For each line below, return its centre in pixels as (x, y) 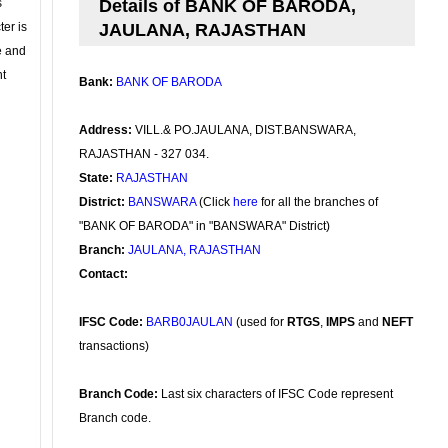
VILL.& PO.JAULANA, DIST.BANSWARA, (244, 130)
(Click (214, 202)
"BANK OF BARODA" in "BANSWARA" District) (204, 226)
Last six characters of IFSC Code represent (275, 394)
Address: (105, 130)
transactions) (114, 346)
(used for (260, 322)
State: (96, 178)
